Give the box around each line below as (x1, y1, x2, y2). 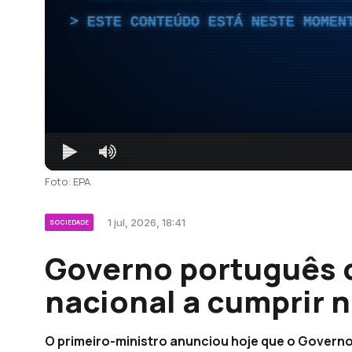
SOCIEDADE (49, 217, 89, 226)
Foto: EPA (45, 174, 90, 189)
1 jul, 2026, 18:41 (108, 215, 185, 229)
